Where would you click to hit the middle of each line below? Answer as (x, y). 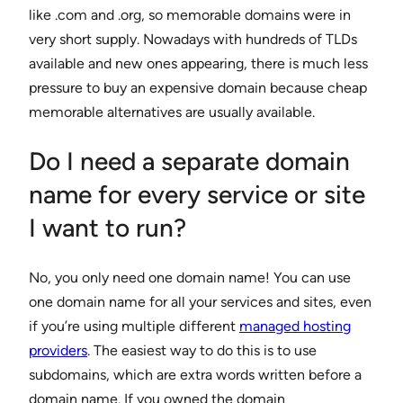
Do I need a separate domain (189, 161)
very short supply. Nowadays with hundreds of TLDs (193, 39)
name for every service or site (197, 195)
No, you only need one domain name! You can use (190, 278)
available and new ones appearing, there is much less (198, 63)
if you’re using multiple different (134, 327)
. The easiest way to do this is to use (202, 351)
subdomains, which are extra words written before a (195, 375)
